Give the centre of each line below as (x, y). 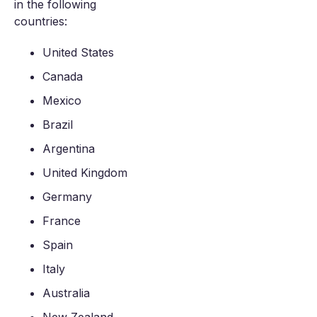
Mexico (62, 100)
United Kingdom (85, 173)
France (62, 221)
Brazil (58, 125)
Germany (67, 197)
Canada (63, 76)
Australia (66, 293)
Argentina (69, 149)
